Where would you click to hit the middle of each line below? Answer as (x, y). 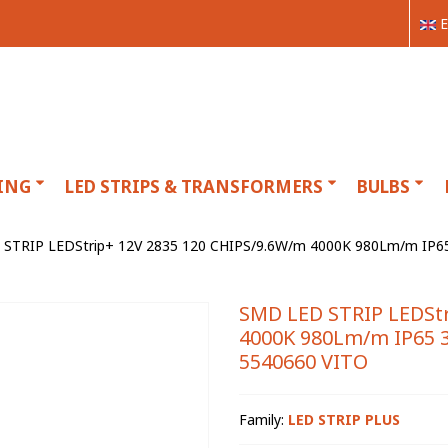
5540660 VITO (303, 361)
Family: (263, 419)
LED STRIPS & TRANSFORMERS (194, 186)
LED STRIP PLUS (344, 419)
